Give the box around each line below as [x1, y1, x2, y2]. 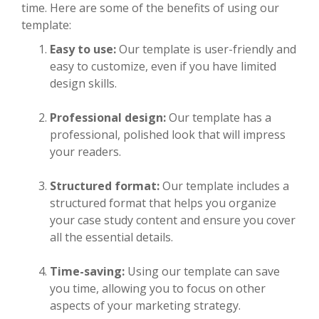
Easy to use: [50, 41, 116, 57]
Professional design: [50, 109, 166, 125]
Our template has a [166, 109, 271, 125]
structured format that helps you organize [50, 194, 276, 211]
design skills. [50, 75, 117, 91]
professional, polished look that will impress [50, 126, 286, 142]
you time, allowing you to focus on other [50, 280, 266, 296]
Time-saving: [50, 263, 125, 279]
